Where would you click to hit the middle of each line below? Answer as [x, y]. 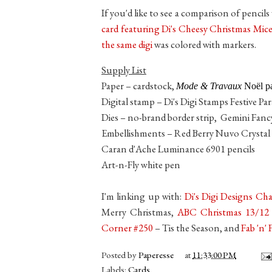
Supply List [124, 70]
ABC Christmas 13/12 [223, 212]
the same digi [127, 44]
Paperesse [156, 255]
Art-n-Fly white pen [141, 165]
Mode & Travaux [209, 86]
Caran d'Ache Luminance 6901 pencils [178, 149]
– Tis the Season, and [197, 228]
